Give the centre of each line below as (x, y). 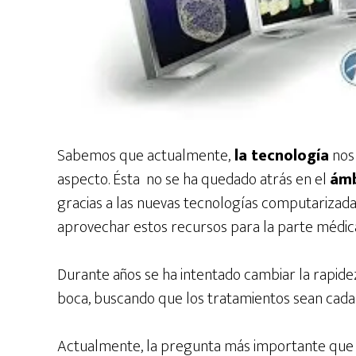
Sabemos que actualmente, (144, 155)
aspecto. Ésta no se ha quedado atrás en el (193, 179)
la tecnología (280, 155)
